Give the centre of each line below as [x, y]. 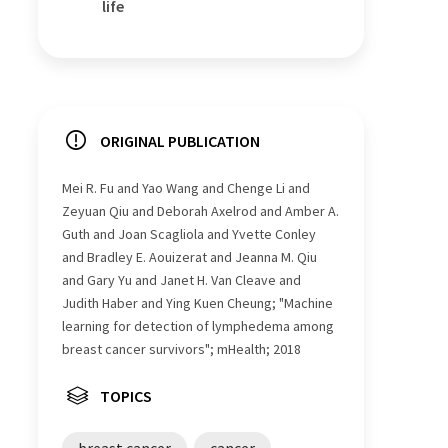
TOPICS [126, 396]
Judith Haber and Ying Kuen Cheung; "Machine [197, 303]
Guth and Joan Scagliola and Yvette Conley [189, 234]
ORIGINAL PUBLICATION [180, 141]
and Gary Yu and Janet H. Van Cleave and [181, 280]
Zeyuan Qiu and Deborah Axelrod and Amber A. [200, 211]
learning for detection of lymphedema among [198, 326]
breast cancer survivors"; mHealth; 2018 [181, 349]
